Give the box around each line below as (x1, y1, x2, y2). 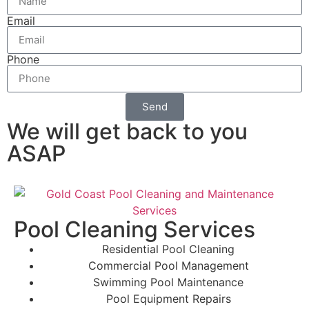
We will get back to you (7, 117, 248, 145)
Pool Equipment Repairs (106, 291, 231, 306)
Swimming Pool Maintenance (93, 275, 243, 289)
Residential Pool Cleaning (102, 241, 235, 256)
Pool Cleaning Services (14, 215, 255, 243)
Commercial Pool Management (88, 258, 249, 272)
